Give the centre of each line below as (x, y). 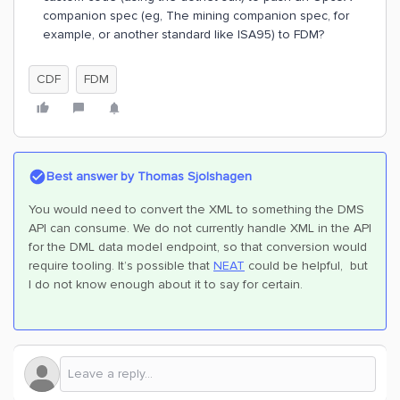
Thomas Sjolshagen (193, 176)
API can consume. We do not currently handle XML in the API (200, 228)
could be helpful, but (306, 266)
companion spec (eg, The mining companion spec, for (196, 16)
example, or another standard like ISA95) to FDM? (183, 34)
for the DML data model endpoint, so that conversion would (198, 247)
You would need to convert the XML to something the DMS (196, 209)
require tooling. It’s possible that (121, 266)
